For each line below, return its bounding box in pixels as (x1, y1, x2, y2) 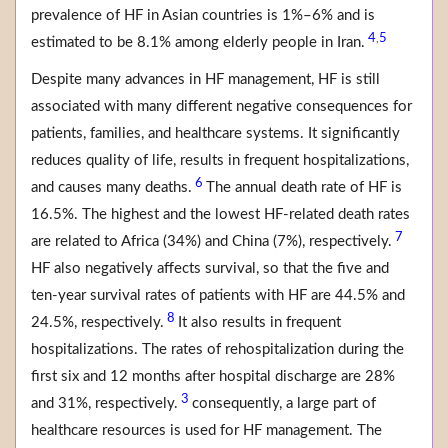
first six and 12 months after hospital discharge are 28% (31, 369, 395, 385)
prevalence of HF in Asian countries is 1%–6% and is (31, 8, 375, 24)
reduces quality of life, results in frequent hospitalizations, (31, 153, 409, 169)
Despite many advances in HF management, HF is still (31, 72, 380, 88)
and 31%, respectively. (31, 396, 178, 412)
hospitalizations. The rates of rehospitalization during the (31, 342, 404, 358)
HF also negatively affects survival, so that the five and (31, 261, 389, 277)
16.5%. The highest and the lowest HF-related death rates (31, 207, 410, 223)
